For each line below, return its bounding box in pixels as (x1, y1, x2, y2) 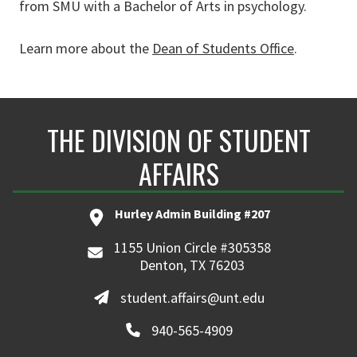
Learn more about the (19, 39, 152, 57)
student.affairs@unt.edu (120, 288, 265, 307)
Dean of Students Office (152, 39, 294, 57)
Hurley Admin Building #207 (114, 206, 270, 222)
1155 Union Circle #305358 (113, 238, 271, 257)
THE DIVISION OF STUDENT (46, 120, 311, 160)
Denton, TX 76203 (139, 256, 245, 274)
